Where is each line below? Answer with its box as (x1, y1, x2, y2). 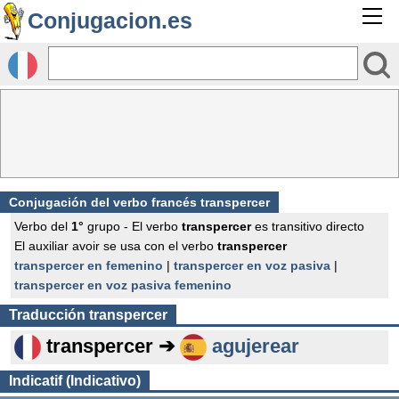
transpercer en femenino (14, 258, 163, 273)
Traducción (9, 307, 89, 322)
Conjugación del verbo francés (9, 195, 200, 209)
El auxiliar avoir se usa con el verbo (14, 239, 217, 253)
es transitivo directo (251, 219, 364, 233)
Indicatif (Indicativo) (9, 373, 141, 388)
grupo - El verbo (84, 219, 182, 233)
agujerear (212, 334, 299, 357)
